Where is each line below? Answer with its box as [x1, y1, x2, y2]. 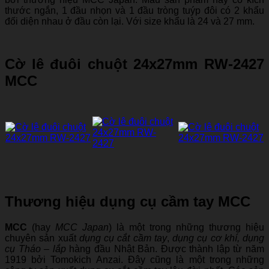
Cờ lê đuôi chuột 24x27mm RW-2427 [5, 55, 264, 72]
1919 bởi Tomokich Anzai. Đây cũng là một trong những [5, 254, 264, 265]
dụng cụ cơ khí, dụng [172, 232, 264, 243]
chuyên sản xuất [5, 232, 79, 243]
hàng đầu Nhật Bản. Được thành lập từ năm [65, 243, 264, 254]
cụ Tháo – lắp [5, 243, 66, 254]
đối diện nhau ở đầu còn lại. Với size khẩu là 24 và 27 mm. [5, 16, 255, 26]
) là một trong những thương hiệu [109, 222, 264, 232]
